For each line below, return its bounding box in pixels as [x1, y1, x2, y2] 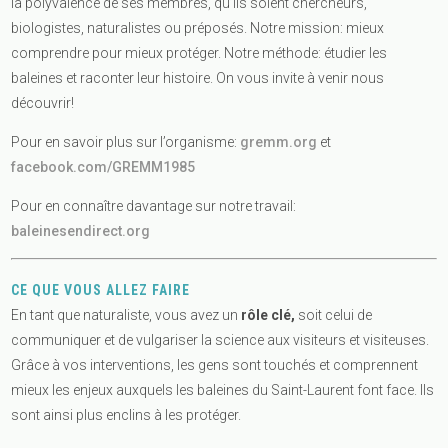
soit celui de [295, 307, 373, 324]
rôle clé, [241, 307, 296, 324]
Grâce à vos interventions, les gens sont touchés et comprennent [11, 357, 419, 374]
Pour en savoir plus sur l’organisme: [11, 133, 241, 150]
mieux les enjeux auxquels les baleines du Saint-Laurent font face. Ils [11, 382, 435, 399]
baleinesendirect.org [11, 222, 151, 239]
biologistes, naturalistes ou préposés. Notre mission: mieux [11, 19, 385, 36]
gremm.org [240, 133, 318, 150]
